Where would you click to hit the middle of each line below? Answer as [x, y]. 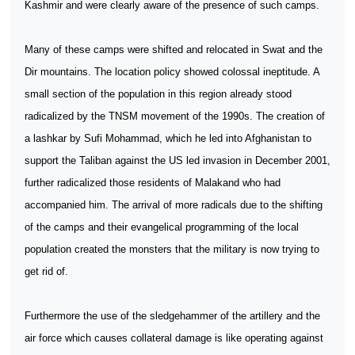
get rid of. [46, 271]
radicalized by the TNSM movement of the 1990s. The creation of [175, 116]
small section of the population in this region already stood [158, 94]
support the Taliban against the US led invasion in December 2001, [177, 160]
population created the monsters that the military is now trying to [172, 249]
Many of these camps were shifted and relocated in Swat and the [174, 50]
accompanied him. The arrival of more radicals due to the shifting [174, 205]
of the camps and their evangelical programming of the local [162, 227]
